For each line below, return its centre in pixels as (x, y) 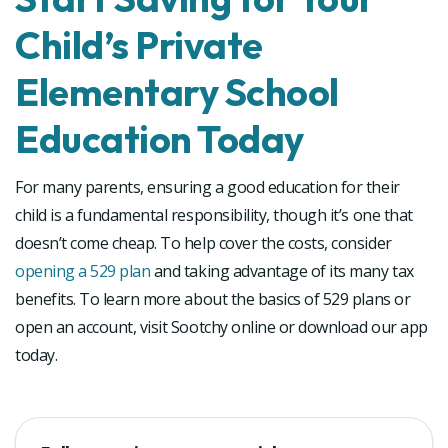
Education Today (159, 138)
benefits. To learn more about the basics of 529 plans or (213, 298)
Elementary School (177, 91)
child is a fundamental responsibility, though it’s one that (214, 214)
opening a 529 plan (83, 270)
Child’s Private (139, 44)
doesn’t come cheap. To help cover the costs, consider (203, 242)
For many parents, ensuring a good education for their (207, 186)
